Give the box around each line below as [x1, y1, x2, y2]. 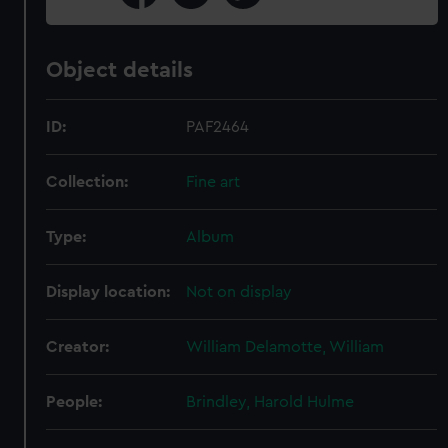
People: [46, 394, 103, 410]
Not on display [186, 284, 293, 300]
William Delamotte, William [186, 339, 385, 355]
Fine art [186, 174, 241, 190]
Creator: [46, 339, 110, 355]
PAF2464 [186, 119, 250, 135]
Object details [46, 59, 194, 81]
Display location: [46, 284, 171, 300]
